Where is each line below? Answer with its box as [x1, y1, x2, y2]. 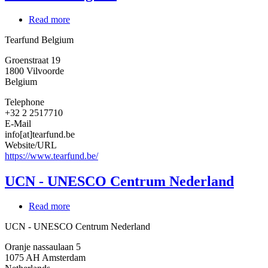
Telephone [5, 96, 44, 107]
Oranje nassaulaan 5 [5, 242, 81, 252]
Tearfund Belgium [5, 34, 74, 45]
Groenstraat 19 [5, 54, 60, 65]
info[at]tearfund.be [5, 129, 75, 139]
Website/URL [5, 139, 57, 150]
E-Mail [5, 118, 31, 129]
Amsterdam [42, 252, 86, 263]
